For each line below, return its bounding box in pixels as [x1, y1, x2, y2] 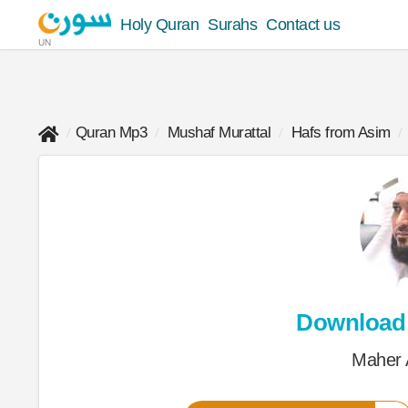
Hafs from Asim [291, 124, 391, 141]
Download [296, 309, 406, 336]
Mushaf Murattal [167, 124, 270, 141]
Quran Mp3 [75, 124, 147, 141]
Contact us [266, 15, 340, 34]
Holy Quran [120, 15, 199, 34]
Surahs [208, 15, 257, 34]
